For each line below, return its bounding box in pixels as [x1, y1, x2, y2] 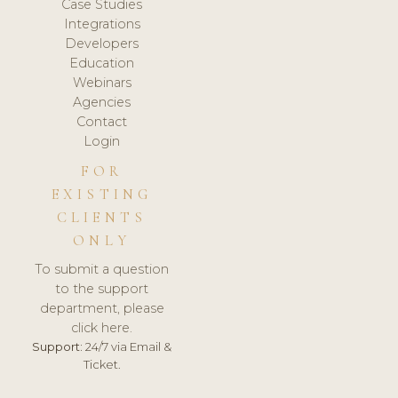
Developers [65, 36, 139, 52]
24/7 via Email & [83, 338, 172, 354]
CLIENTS [56, 209, 147, 227]
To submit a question [35, 260, 170, 277]
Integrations [63, 16, 140, 33]
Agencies [73, 94, 131, 111]
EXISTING [51, 186, 153, 204]
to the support [55, 280, 149, 297]
